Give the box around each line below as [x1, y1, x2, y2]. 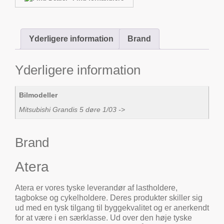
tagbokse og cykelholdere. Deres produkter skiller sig [15, 193, 202, 202]
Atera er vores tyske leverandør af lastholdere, [15, 183, 177, 192]
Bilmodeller [19, 91, 58, 99]
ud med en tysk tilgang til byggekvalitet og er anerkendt [15, 203, 209, 212]
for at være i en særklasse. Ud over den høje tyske [15, 213, 192, 222]
